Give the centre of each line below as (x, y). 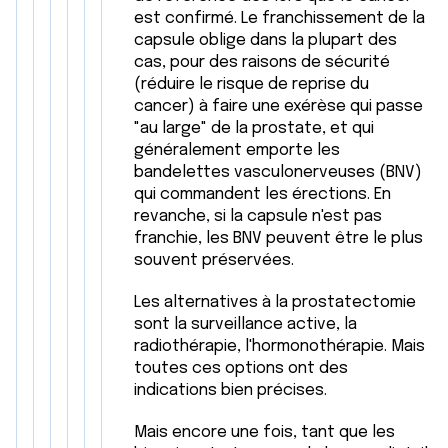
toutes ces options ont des (241, 368)
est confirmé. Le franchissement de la (279, 18)
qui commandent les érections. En (262, 194)
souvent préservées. (214, 260)
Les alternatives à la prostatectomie (275, 302)
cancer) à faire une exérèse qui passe (278, 106)
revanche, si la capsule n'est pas (258, 216)
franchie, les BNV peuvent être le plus (278, 238)
